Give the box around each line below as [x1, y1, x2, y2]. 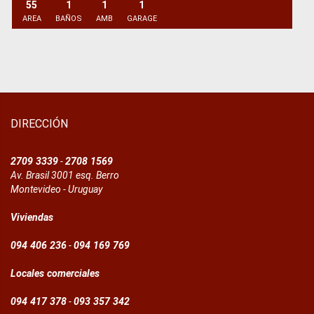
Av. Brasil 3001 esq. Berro [11, 170, 119, 182]
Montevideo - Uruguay [11, 184, 102, 196]
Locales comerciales [11, 268, 100, 280]
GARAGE [126, 14, 157, 24]
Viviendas [11, 212, 53, 224]
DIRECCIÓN [11, 117, 68, 131]
